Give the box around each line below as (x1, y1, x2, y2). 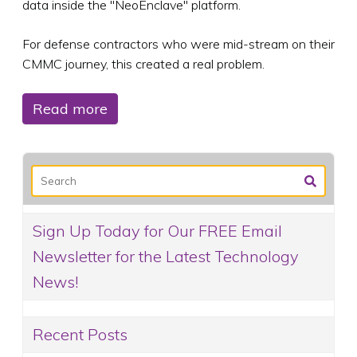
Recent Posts (33, 324, 127, 345)
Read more (33, 100, 108, 119)
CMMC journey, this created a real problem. (22, 56, 265, 73)
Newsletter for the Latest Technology (33, 246, 299, 267)
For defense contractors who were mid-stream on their (22, 36, 335, 53)
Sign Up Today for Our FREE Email (33, 221, 282, 241)
